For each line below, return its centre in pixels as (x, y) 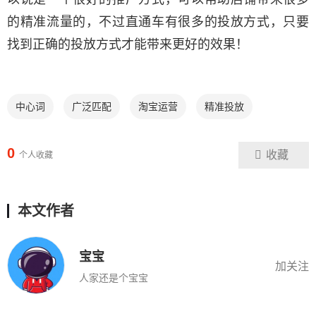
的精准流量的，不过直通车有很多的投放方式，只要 (158, 22)
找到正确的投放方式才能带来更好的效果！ (128, 44)
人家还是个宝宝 (114, 278)
